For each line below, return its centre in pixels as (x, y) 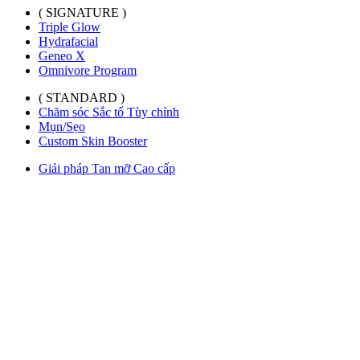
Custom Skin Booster (93, 141)
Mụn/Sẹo (62, 126)
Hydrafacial (68, 41)
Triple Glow (70, 27)
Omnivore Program (88, 70)
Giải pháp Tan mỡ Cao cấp (107, 168)
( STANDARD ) (82, 97)
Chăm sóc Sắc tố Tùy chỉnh (109, 112)
